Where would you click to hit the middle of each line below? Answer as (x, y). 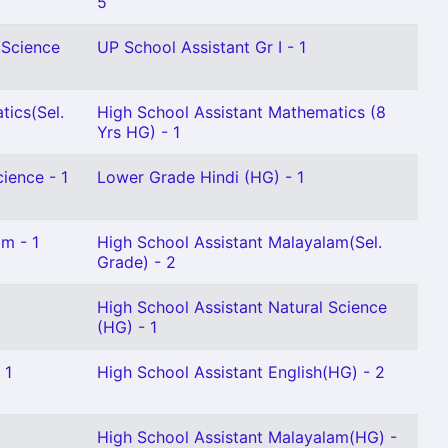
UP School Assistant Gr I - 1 (201, 47)
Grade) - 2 (136, 262)
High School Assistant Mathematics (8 (241, 112)
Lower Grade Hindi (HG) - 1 (200, 177)
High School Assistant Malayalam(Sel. (239, 242)
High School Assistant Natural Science (242, 307)
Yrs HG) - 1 (138, 132)
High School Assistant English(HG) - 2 (241, 372)
